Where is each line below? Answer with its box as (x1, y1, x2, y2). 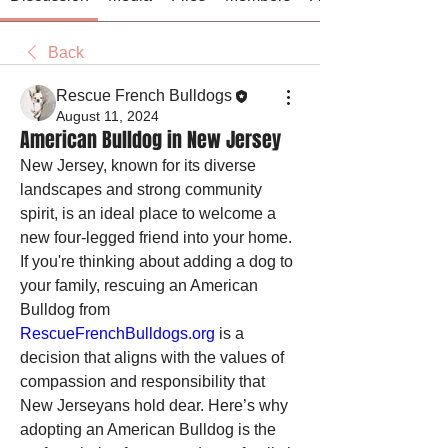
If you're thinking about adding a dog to (20, 253, 293, 270)
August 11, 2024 (56, 108, 159, 124)
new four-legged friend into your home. (20, 229, 292, 246)
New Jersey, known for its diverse (20, 157, 256, 174)
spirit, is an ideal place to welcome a (20, 205, 276, 222)
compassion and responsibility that (20, 373, 265, 390)
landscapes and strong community (20, 181, 262, 198)
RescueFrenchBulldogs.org (20, 325, 215, 342)
